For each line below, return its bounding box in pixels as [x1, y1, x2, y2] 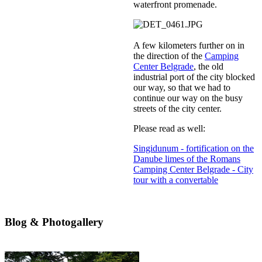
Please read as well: [133, 123, 205, 133]
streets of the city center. [133, 103, 222, 113]
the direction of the [133, 50, 205, 61]
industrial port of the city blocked [133, 71, 255, 82]
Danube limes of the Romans [133, 153, 240, 164]
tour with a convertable [133, 174, 218, 185]
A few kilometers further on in [133, 40, 244, 50]
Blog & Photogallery [5, 216, 104, 229]
